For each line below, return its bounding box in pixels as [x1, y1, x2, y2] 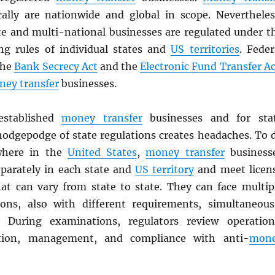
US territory [135, 163, 195, 176]
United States [67, 146, 137, 158]
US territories [171, 43, 239, 55]
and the [97, 60, 141, 72]
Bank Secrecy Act [14, 60, 98, 72]
